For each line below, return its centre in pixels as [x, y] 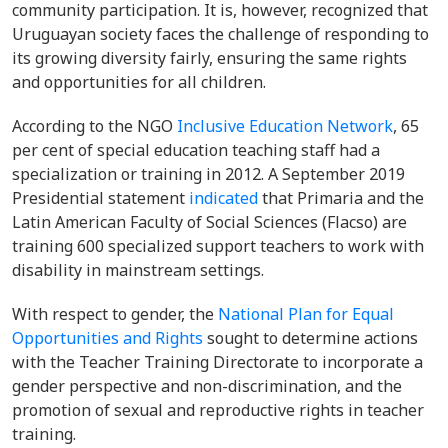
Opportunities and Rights [107, 338]
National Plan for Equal [306, 314]
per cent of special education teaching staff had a [196, 150]
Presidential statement [100, 198]
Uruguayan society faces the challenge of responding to [220, 34]
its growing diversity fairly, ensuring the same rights [209, 58]
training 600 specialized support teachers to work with [218, 246]
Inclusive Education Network [285, 126]
